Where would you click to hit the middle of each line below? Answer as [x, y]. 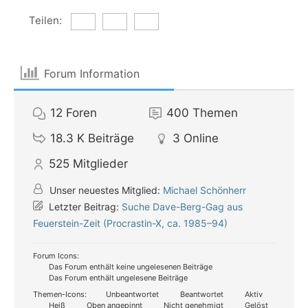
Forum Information [92, 73]
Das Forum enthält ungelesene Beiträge [117, 278]
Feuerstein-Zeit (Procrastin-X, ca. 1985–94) [130, 223]
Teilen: [45, 20]
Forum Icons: [56, 256]
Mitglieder [100, 164]
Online [201, 138]
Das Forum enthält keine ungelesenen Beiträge [130, 267]
